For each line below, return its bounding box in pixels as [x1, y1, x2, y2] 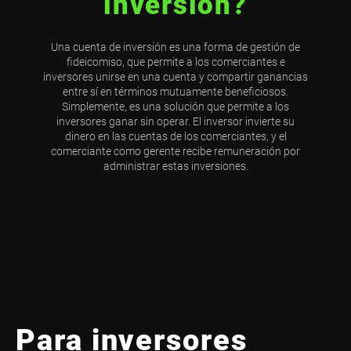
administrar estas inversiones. [103, 159, 248, 172]
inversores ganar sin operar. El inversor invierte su [56, 114, 295, 128]
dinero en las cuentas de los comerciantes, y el [64, 129, 287, 143]
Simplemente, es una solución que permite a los [62, 100, 289, 113]
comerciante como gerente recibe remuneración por [51, 144, 300, 157]
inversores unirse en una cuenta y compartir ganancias [43, 70, 308, 83]
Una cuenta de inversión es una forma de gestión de [51, 40, 300, 53]
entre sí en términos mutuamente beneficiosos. [63, 85, 288, 98]
